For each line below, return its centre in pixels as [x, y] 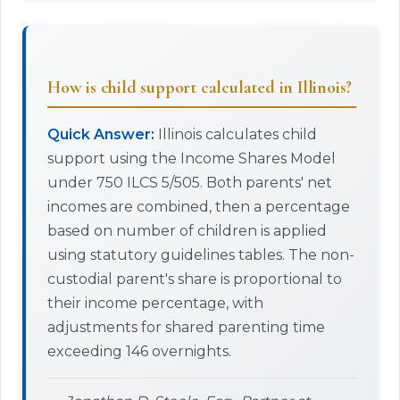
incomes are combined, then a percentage [199, 207]
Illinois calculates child [236, 134]
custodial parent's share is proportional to [195, 279]
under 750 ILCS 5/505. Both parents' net [190, 183]
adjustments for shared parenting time [186, 327]
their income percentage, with [155, 303]
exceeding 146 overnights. [139, 351]
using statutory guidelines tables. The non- [201, 255]
